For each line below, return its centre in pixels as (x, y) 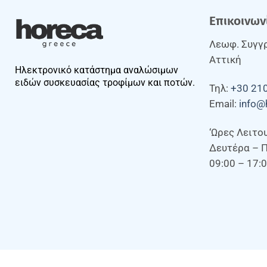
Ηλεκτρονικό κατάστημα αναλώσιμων (97, 70)
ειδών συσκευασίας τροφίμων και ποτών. (105, 83)
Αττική (225, 60)
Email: (224, 104)
